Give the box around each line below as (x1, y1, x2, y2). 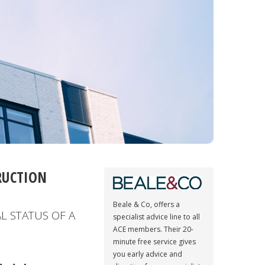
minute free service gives (113, 237, 196, 247)
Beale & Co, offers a (113, 199, 180, 209)
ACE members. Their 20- (113, 224, 193, 234)
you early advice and (113, 249, 182, 259)
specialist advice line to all (113, 212, 200, 222)
